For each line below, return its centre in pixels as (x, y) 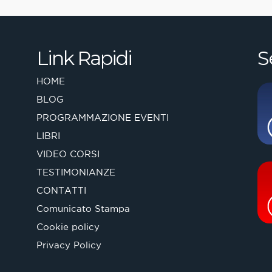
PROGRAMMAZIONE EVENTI (102, 118)
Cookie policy (68, 227)
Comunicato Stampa (83, 209)
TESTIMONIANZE (76, 172)
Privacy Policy (69, 245)
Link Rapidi (84, 58)
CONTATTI (61, 191)
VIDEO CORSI (68, 154)
